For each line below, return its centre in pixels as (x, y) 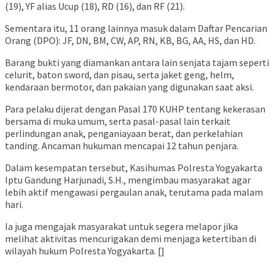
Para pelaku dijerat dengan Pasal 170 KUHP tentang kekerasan (135, 109)
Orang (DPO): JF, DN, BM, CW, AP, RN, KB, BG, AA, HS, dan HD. (130, 40)
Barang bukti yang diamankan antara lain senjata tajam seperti (137, 62)
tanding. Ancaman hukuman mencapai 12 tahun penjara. (122, 145)
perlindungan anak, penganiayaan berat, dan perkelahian (124, 133)
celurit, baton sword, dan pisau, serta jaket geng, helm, (120, 74)
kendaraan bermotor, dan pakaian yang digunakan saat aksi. (129, 87)
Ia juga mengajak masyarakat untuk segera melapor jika (121, 226)
